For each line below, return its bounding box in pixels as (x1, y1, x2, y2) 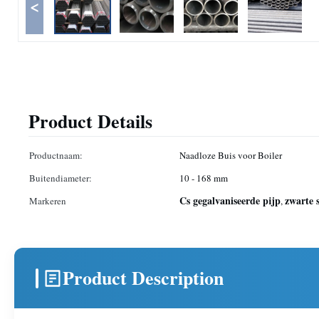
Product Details (28, 108, 152, 135)
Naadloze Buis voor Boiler (179, 149, 282, 162)
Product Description (63, 264, 224, 291)
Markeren (29, 194, 66, 207)
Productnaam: (29, 149, 83, 162)
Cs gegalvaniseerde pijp (179, 193, 281, 208)
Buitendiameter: (29, 172, 92, 184)
